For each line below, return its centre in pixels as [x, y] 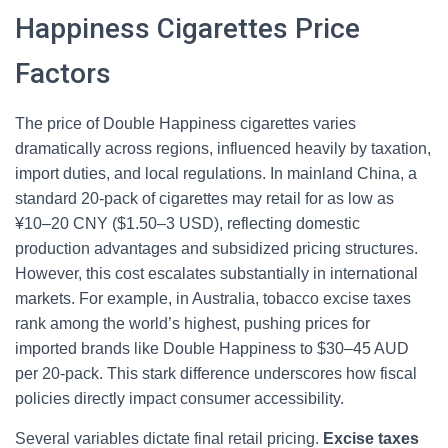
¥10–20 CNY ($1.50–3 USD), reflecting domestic [187, 223]
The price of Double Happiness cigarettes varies [185, 123]
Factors [63, 73]
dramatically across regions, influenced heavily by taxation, [223, 148]
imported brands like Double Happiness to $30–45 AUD [212, 348]
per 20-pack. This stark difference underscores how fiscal [216, 373]
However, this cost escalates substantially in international [216, 273]
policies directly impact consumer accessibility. [179, 398]
